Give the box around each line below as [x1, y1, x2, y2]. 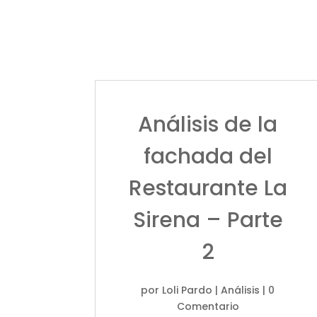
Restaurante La [128, 173, 287, 203]
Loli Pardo [162, 282, 213, 297]
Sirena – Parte [132, 204, 283, 235]
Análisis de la [138, 109, 278, 139]
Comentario [176, 299, 239, 313]
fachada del [143, 141, 272, 171]
